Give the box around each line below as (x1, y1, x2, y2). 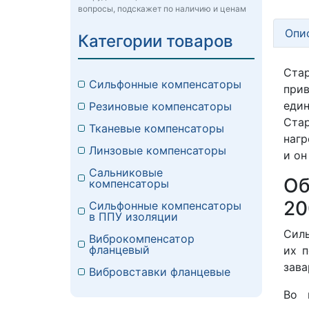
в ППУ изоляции (89, 210, 178, 224)
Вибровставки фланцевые (89, 265, 230, 279)
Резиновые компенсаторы (89, 99, 232, 114)
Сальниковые (89, 166, 163, 180)
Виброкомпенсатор (89, 232, 195, 246)
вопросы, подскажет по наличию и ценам (78, 3, 246, 14)
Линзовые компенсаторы (89, 143, 226, 158)
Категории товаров (78, 31, 233, 52)
